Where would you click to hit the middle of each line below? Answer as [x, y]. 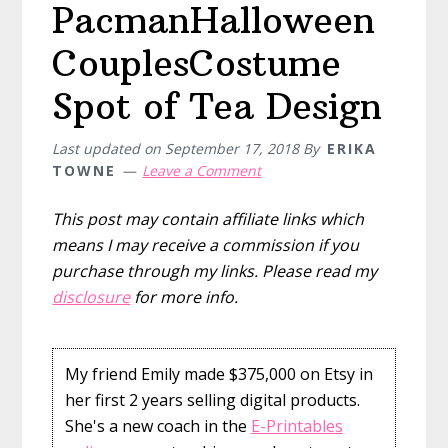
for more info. [184, 297]
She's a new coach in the [157, 425]
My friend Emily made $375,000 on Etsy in [218, 373]
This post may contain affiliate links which [208, 219]
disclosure [91, 297]
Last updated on [109, 149]
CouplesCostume [197, 64]
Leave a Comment [202, 171]
